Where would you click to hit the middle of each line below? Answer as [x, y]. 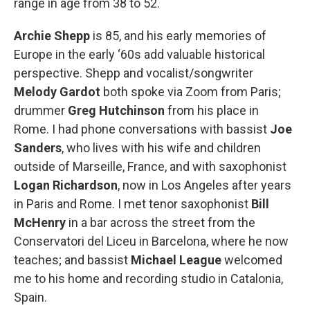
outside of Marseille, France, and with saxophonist [150, 166]
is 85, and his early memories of [178, 36]
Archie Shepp [52, 36]
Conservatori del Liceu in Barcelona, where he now [151, 241]
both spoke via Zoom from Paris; [191, 92]
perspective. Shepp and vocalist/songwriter [134, 73]
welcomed [252, 260]
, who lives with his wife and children [161, 148]
